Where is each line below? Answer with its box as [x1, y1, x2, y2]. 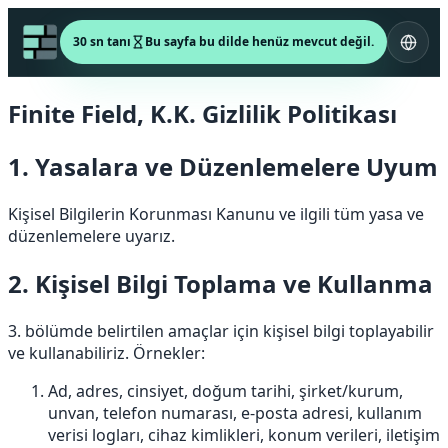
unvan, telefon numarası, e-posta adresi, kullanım [48, 401, 422, 424]
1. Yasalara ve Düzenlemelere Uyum [8, 149, 438, 183]
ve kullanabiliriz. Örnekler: [8, 341, 205, 364]
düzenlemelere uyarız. [8, 224, 175, 247]
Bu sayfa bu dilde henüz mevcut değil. [145, 33, 374, 50]
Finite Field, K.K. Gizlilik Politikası [8, 96, 397, 130]
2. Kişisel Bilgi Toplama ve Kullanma [8, 266, 433, 300]
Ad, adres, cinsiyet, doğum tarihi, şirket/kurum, [48, 379, 403, 402]
